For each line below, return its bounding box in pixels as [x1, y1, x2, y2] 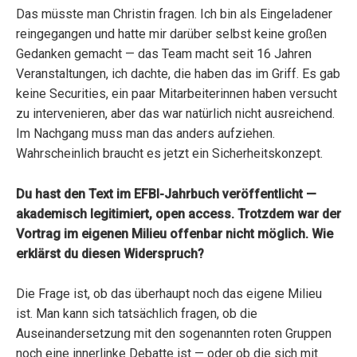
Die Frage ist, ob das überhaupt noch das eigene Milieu [16, 286, 322, 302]
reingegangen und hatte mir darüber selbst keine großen [16, 26, 327, 42]
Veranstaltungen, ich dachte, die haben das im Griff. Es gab [16, 66, 340, 82]
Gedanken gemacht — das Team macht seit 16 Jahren [16, 46, 312, 62]
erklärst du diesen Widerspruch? [16, 245, 204, 261]
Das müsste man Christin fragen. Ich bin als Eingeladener [16, 6, 332, 22]
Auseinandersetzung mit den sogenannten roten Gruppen [16, 326, 331, 342]
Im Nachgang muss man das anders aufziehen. [16, 126, 275, 142]
